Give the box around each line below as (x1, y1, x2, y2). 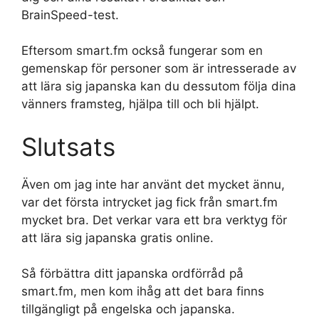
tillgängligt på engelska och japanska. (21, 302, 235, 316)
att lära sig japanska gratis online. (21, 230, 214, 245)
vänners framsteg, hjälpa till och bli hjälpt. (21, 97, 259, 111)
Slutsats (21, 131, 115, 162)
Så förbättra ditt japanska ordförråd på (21, 266, 244, 281)
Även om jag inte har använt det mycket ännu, (21, 177, 285, 192)
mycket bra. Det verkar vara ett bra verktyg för (21, 212, 287, 227)
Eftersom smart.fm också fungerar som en (21, 43, 263, 58)
